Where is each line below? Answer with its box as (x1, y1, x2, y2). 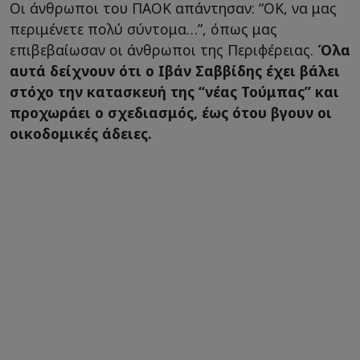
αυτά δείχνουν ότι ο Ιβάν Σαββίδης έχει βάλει (10, 60, 340, 80)
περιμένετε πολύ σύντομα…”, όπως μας (10, 18, 277, 39)
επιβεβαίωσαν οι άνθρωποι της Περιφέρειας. (10, 39, 317, 59)
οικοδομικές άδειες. (10, 123, 152, 143)
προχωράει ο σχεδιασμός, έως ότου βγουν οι (10, 102, 332, 122)
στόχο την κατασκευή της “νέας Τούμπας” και (10, 81, 339, 101)
